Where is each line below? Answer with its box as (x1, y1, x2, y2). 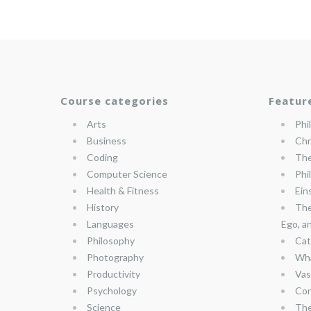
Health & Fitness (87, 184, 159, 196)
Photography (87, 251, 144, 263)
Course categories (60, 93, 169, 108)
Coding (87, 151, 118, 163)
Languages (87, 217, 134, 230)
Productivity (87, 267, 140, 280)
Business (87, 134, 126, 146)
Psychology (87, 284, 137, 296)
